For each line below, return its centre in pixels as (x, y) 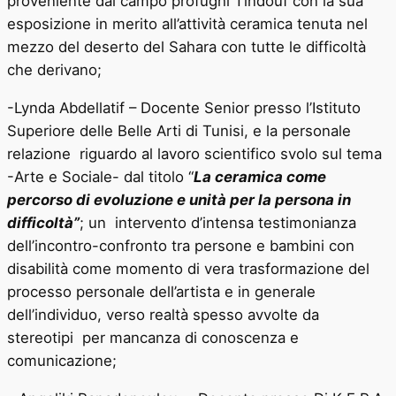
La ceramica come (260, 177)
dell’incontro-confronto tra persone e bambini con (181, 246)
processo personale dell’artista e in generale (161, 292)
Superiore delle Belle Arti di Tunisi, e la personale (181, 131)
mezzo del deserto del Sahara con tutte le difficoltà (187, 47)
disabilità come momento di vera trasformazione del (188, 269)
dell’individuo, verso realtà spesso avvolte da (163, 315)
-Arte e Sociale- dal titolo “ (100, 177)
